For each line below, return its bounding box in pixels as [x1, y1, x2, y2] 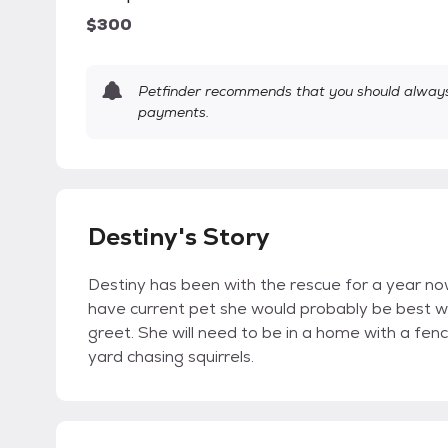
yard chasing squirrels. [88, 346, 254, 368]
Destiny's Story [88, 221, 270, 253]
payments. [138, 103, 209, 122]
